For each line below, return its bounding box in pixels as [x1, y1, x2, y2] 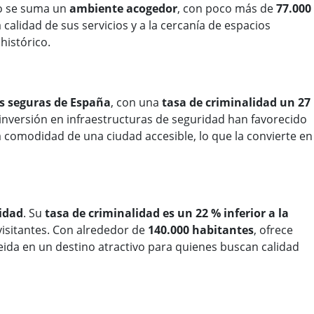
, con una [111, 95, 162, 111]
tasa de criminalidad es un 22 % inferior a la [45, 205, 289, 221]
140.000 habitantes [148, 222, 254, 238]
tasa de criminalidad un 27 [162, 95, 310, 111]
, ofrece [254, 222, 293, 238]
